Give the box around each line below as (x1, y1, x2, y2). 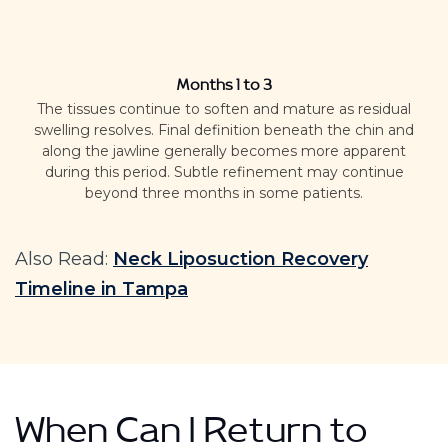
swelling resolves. (34, 120, 158, 139)
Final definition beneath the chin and (158, 120, 414, 139)
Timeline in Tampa (15, 277, 188, 300)
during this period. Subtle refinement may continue (44, 162, 404, 181)
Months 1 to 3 (176, 78, 272, 98)
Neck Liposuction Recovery (113, 247, 368, 270)
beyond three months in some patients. (85, 183, 363, 202)
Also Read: (15, 247, 113, 270)
